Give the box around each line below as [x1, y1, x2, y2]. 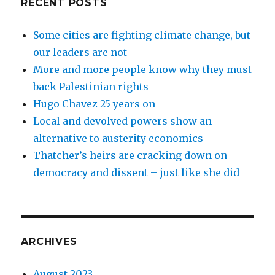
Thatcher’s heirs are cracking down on [33, 149, 228, 161]
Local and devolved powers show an [33, 115, 212, 127]
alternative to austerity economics [33, 132, 204, 144]
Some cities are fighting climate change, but [33, 29, 251, 41]
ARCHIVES [21, 236, 77, 247]
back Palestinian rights [33, 80, 149, 93]
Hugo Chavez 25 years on [33, 98, 156, 110]
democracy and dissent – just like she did [33, 166, 240, 179]
